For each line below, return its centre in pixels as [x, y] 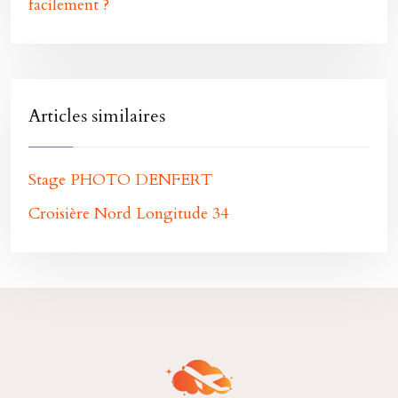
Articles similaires [97, 116]
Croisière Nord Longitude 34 [128, 214]
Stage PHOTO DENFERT [120, 180]
